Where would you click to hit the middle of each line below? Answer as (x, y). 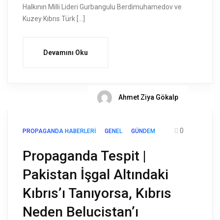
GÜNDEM (143, 131)
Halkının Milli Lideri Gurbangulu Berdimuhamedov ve (102, 7)
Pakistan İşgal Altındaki (96, 175)
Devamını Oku (66, 53)
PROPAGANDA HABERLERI (59, 131)
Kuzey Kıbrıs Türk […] (54, 19)
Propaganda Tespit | (84, 156)
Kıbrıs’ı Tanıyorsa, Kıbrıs (97, 193)
